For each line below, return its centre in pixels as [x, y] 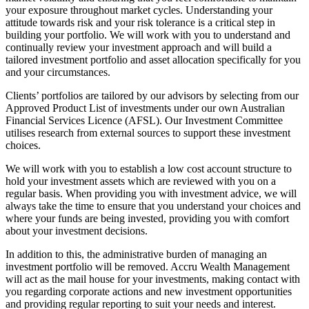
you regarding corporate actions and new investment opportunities [149, 292]
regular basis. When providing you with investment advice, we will [151, 194]
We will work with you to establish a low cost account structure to [149, 169]
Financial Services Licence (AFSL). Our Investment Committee [144, 121]
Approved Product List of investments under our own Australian [145, 108]
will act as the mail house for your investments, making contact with [153, 279]
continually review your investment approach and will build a [139, 48]
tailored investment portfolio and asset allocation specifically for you [153, 60]
